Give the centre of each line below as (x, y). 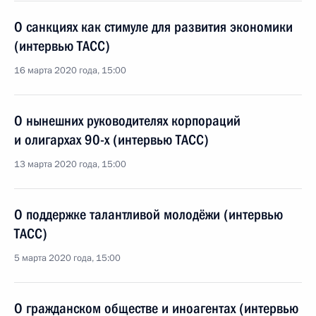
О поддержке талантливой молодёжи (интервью (148, 214)
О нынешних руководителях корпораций (127, 121)
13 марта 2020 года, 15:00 (70, 164)
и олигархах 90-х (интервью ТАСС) (111, 140)
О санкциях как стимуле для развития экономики (153, 27)
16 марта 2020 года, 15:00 (70, 71)
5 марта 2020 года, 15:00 (67, 258)
